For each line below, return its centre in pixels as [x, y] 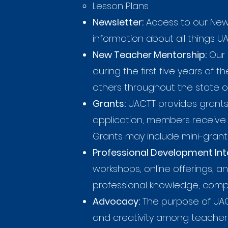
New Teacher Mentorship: [150, 55]
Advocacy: [116, 201]
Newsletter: [118, 22]
